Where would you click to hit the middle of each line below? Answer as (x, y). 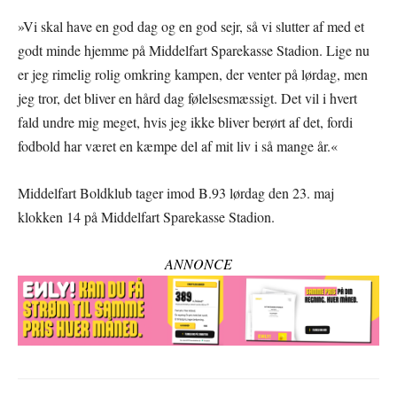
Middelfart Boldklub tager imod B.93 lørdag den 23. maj (176, 192)
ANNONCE (198, 263)
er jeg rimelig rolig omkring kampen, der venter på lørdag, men (193, 74)
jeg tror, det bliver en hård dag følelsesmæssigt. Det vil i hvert (187, 97)
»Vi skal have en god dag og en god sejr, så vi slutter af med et (191, 26)
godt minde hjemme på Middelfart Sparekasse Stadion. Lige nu (194, 50)
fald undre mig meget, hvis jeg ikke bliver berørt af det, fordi (185, 121)
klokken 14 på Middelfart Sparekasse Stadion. (146, 216)
